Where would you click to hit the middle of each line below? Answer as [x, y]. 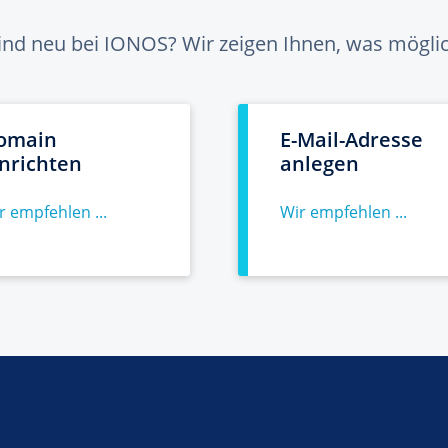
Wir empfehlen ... [343, 212]
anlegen [319, 163]
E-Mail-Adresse [351, 139]
